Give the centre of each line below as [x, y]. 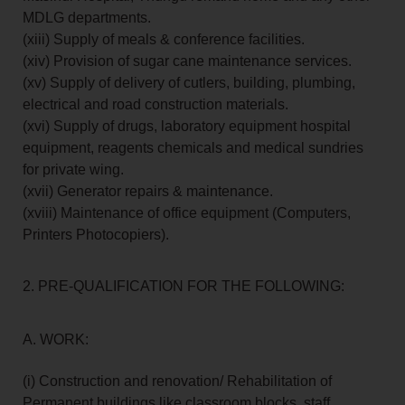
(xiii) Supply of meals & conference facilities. [164, 40]
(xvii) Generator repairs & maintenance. [148, 192]
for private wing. [73, 170]
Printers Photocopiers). [96, 235]
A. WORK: [56, 340]
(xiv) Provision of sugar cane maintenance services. [187, 61]
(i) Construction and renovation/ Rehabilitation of [177, 381]
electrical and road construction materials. [155, 105]
